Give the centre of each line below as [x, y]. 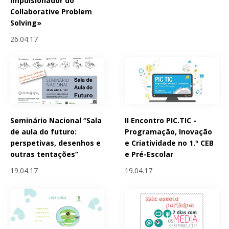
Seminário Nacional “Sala [56, 120]
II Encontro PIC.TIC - [161, 120]
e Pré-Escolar [149, 154]
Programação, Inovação [169, 131]
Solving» [26, 22]
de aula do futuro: [43, 131]
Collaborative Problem [51, 11]
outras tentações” [44, 154]
